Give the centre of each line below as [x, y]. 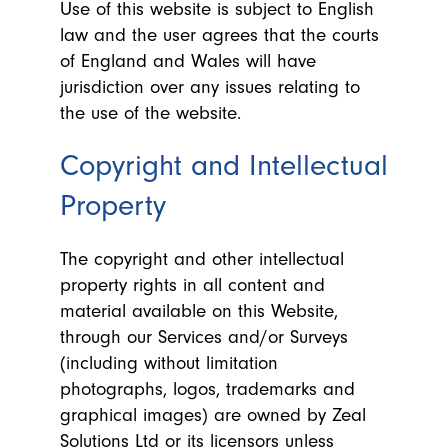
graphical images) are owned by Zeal [213, 415]
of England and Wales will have [188, 61]
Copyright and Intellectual [224, 165]
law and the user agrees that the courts [219, 35]
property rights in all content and [192, 285]
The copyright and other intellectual [202, 259]
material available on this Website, [199, 311]
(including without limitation [169, 363]
